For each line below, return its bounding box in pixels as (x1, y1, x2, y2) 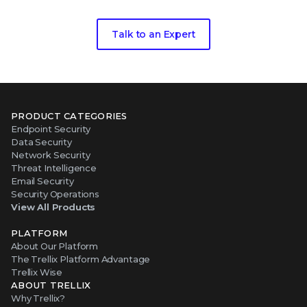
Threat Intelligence (11, 162, 97, 173)
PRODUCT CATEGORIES (11, 110, 127, 121)
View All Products (11, 201, 96, 212)
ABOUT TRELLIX (11, 279, 91, 291)
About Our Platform (11, 240, 99, 251)
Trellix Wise (11, 266, 63, 278)
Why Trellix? (11, 292, 66, 304)
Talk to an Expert (112, 27, 195, 40)
